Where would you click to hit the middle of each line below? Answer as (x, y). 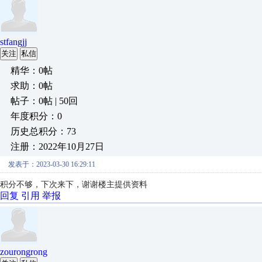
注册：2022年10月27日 (57, 146)
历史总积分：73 (43, 131)
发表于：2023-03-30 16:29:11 (52, 164)
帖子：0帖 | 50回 (44, 101)
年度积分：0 (36, 116)
